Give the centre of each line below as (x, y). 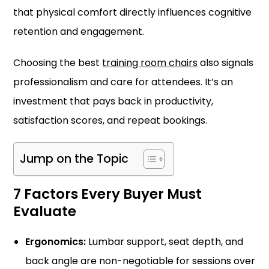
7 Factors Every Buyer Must (108, 194)
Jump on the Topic (74, 159)
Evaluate (45, 211)
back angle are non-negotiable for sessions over (141, 261)
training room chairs (150, 63)
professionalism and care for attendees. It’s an (123, 82)
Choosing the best (58, 63)
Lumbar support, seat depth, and (165, 242)
